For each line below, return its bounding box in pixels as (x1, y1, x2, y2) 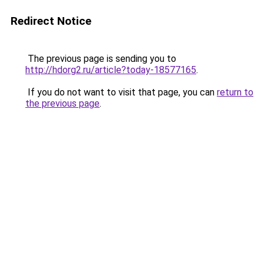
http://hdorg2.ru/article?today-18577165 (25, 64, 196, 75)
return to (217, 87, 253, 98)
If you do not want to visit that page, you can (25, 87, 217, 98)
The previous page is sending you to (25, 53, 176, 64)
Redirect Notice (11, 14, 91, 28)
